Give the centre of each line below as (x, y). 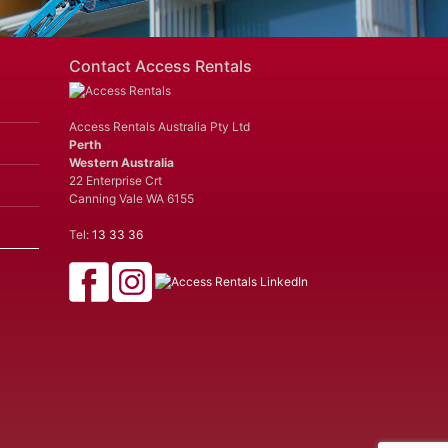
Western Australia (121, 163)
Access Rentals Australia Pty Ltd (159, 127)
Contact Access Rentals (160, 66)
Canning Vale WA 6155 (131, 199)
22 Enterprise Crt (115, 181)
